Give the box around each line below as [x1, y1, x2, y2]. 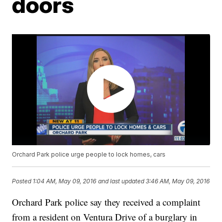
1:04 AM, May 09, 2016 [33, 177, 97, 185]
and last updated [98, 177, 145, 185]
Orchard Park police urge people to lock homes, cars [12, 151, 166, 159]
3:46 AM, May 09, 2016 [146, 177, 210, 185]
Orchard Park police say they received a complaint [12, 196, 201, 209]
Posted [12, 177, 33, 185]
